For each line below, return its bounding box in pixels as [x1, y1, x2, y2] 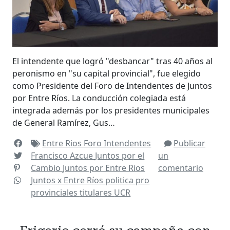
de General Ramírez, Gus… [12, 117, 115, 128]
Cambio [31, 162, 63, 174]
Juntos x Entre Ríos [31, 174, 106, 186]
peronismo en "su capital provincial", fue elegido [12, 67, 201, 79]
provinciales [31, 186, 80, 198]
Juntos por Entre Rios [63, 162, 145, 174]
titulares [80, 186, 114, 198]
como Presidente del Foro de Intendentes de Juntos [12, 80, 212, 91]
